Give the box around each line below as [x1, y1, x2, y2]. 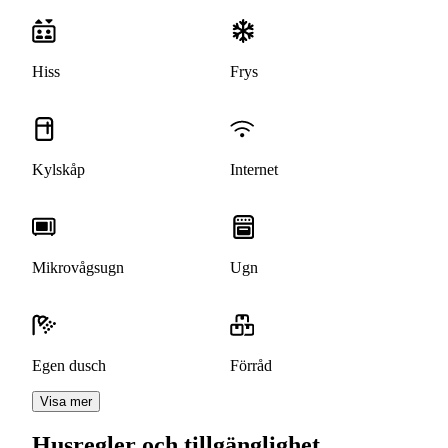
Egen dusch [32, 357, 106, 375]
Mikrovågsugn [32, 259, 124, 277]
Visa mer [40, 394, 92, 410]
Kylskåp [32, 161, 85, 179]
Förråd [230, 357, 272, 375]
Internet [230, 161, 278, 179]
